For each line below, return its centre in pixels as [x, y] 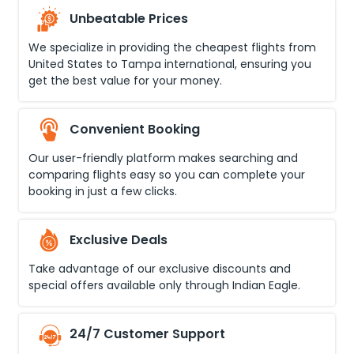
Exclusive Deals [119, 240]
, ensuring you [273, 64]
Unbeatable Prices [129, 19]
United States [66, 64]
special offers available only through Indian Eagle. [164, 285]
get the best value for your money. [125, 81]
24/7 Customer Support [147, 334]
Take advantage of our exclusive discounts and [160, 269]
